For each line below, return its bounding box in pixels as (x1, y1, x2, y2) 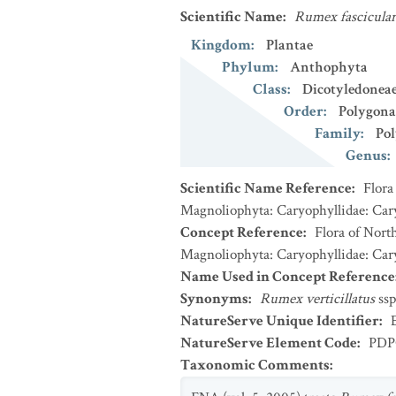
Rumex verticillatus (260, 289, 375, 308)
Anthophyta (290, 57, 368, 77)
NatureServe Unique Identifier (180, 311, 379, 331)
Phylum (222, 57, 275, 77)
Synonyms (180, 289, 248, 308)
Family (315, 124, 361, 143)
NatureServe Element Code (180, 333, 357, 353)
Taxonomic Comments (180, 355, 330, 375)
